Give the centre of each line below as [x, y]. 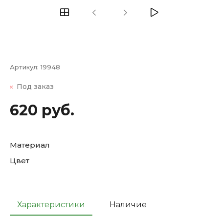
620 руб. [42, 110]
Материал [30, 145]
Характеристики [51, 205]
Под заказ [35, 87]
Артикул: [25, 67]
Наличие [128, 205]
